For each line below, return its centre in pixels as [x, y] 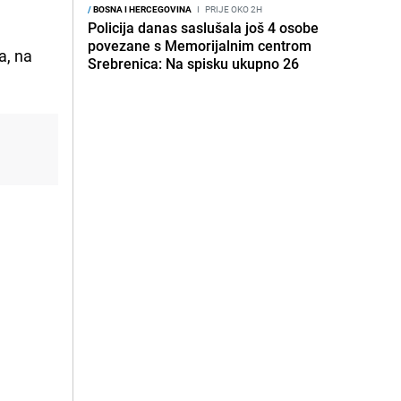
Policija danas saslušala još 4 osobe [203, 28]
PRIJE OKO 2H [233, 9]
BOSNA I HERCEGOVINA [141, 9]
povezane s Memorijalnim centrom [200, 46]
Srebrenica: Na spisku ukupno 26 [193, 64]
